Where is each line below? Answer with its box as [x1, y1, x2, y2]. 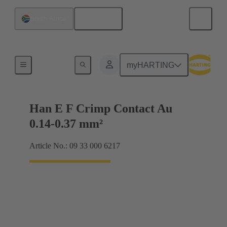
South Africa [30, 15, 66, 22]
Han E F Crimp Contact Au [29, 102, 172, 116]
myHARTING [127, 60, 175, 69]
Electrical [40, 59, 67, 67]
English [88, 14, 116, 23]
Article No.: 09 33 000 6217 [29, 141, 120, 150]
